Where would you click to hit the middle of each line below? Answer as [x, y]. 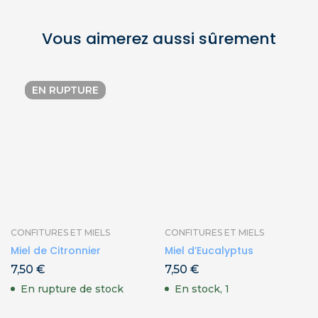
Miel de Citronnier [56, 250]
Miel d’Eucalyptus [209, 250]
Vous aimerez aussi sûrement [159, 38]
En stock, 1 [202, 289]
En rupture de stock [72, 289]
